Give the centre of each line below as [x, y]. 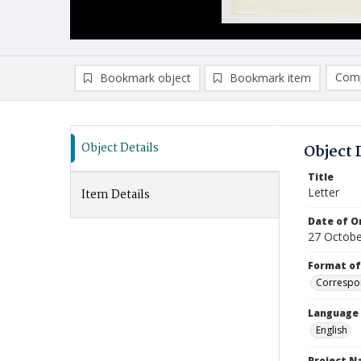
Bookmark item [270, 78]
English [332, 330]
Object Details [120, 148]
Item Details [116, 195]
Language [333, 313]
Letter [324, 192]
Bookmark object [145, 78]
